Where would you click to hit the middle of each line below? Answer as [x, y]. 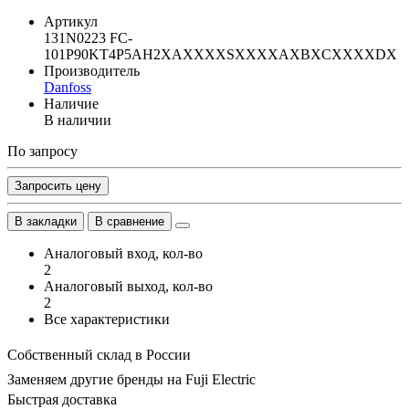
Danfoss [68, 87]
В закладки [46, 221]
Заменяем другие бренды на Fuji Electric [131, 379]
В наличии [78, 120]
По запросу [42, 151]
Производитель [92, 70]
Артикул [71, 21]
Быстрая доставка [62, 399]
